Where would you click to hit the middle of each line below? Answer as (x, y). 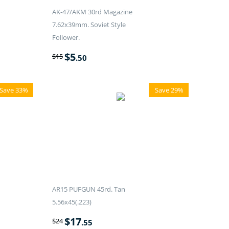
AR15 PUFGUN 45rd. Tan (88, 189)
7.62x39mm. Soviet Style (89, 25)
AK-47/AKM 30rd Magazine (92, 12)
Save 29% (169, 90)
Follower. (66, 38)
